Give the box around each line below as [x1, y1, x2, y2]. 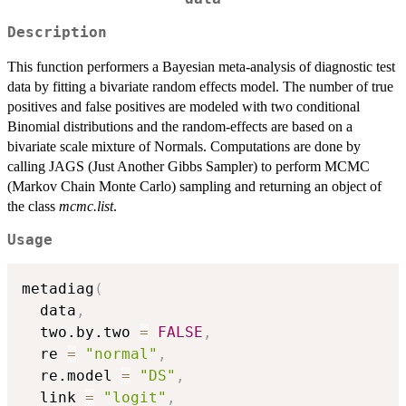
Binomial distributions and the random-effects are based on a [7, 118, 353, 134]
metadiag [22, 280, 94, 298]
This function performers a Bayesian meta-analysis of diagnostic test [7, 58, 395, 74]
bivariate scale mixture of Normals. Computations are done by [7, 138, 361, 154]
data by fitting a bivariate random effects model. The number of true [7, 78, 393, 94]
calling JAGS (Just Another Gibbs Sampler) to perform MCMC [7, 158, 370, 174]
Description [7, 24, 107, 41]
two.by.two [22, 324, 140, 342]
